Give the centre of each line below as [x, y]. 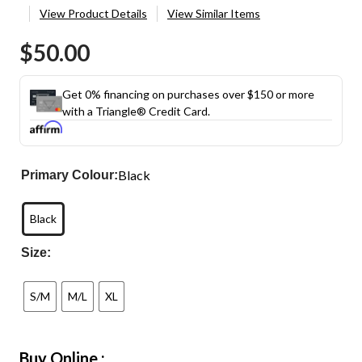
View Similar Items [214, 13]
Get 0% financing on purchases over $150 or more [188, 94]
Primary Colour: [70, 175]
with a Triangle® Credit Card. [136, 111]
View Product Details [93, 13]
